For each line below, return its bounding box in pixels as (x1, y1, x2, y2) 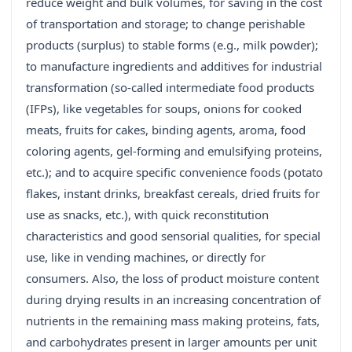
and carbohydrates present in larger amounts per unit (26, 334, 317, 350)
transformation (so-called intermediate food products (26, 79, 314, 96)
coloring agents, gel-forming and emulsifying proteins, (26, 143, 322, 159)
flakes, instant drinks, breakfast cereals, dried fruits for (26, 185, 320, 202)
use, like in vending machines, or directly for (26, 249, 266, 266)
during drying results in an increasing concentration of (26, 291, 321, 308)
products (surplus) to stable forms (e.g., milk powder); (26, 37, 318, 53)
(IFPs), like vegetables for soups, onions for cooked (26, 101, 302, 117)
